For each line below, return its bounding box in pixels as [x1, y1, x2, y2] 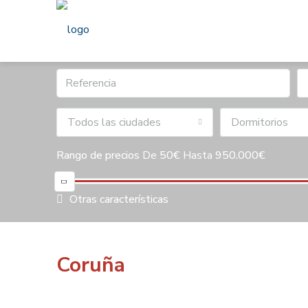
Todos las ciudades [67, 115, 161, 130]
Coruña [56, 251, 125, 279]
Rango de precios [56, 148, 140, 163]
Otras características [67, 192, 168, 207]
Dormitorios [231, 115, 288, 130]
